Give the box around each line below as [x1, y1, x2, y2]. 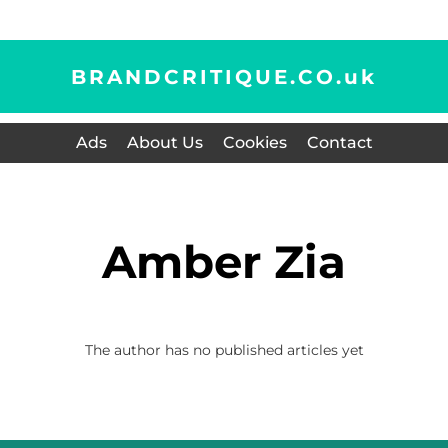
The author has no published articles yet [84, 341, 364, 359]
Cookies [222, 133, 287, 152]
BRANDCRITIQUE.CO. [71, 64, 344, 89]
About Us [126, 133, 203, 152]
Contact [306, 133, 373, 152]
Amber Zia [136, 234, 346, 289]
